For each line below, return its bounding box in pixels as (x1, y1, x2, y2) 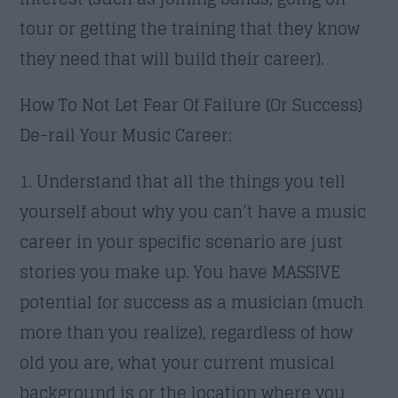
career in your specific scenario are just (20, 227, 344, 256)
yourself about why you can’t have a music (20, 196, 367, 226)
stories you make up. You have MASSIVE (20, 257, 341, 286)
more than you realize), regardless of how (20, 317, 354, 346)
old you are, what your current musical (20, 347, 336, 377)
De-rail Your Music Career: (20, 120, 233, 149)
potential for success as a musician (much (20, 287, 364, 316)
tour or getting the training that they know (20, 13, 361, 43)
